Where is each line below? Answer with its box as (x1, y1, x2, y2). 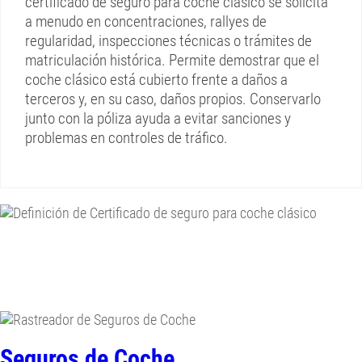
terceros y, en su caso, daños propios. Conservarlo (25, 90, 321, 108)
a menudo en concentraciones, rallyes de (25, 12, 267, 31)
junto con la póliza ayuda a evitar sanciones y (25, 109, 291, 128)
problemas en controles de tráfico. (25, 128, 228, 147)
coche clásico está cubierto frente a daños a (25, 70, 288, 89)
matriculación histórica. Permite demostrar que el (25, 51, 319, 69)
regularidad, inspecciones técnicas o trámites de (25, 32, 312, 50)
